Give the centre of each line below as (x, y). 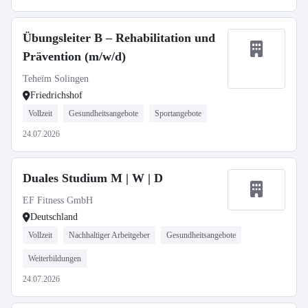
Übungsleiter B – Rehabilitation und (119, 38)
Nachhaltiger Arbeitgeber (109, 235)
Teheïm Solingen (56, 79)
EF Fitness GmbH (58, 200)
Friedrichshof (56, 95)
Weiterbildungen (55, 258)
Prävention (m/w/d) (74, 56)
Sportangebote (178, 113)
